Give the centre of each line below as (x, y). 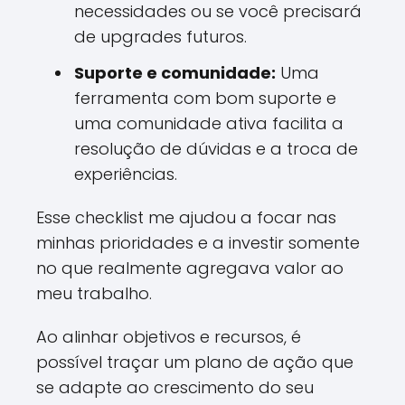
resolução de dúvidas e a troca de (216, 149)
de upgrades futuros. (160, 37)
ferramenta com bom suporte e (205, 98)
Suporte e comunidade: (175, 73)
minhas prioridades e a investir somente (198, 243)
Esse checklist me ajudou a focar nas (186, 217)
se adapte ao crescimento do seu (175, 387)
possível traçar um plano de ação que (195, 362)
